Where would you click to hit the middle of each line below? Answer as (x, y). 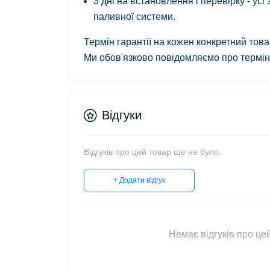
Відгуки (122, 115)
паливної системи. (134, 17)
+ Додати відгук (139, 180)
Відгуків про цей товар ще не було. (152, 152)
